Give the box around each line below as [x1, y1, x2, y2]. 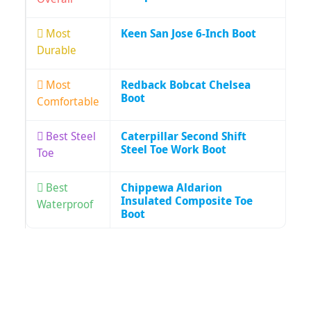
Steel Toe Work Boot [121, 142, 226, 158]
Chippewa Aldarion [121, 180, 222, 196]
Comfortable [37, 94, 99, 110]
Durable [37, 42, 76, 58]
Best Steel [46, 128, 96, 144]
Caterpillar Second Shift [121, 128, 246, 144]
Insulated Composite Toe [121, 193, 253, 209]
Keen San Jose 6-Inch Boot [121, 26, 256, 42]
